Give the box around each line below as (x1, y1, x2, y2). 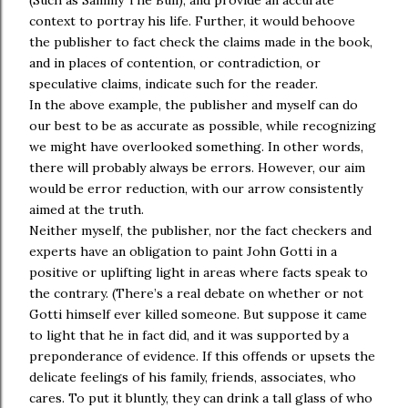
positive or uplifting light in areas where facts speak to (29, 264, 368, 280)
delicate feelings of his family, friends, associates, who (29, 369, 356, 385)
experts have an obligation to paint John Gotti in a (29, 243, 337, 260)
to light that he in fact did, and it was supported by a (29, 327, 349, 343)
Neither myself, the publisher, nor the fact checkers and (29, 222, 372, 239)
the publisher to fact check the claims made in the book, (29, 34, 372, 50)
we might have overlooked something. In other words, (29, 138, 363, 155)
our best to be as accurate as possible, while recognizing (29, 117, 376, 134)
